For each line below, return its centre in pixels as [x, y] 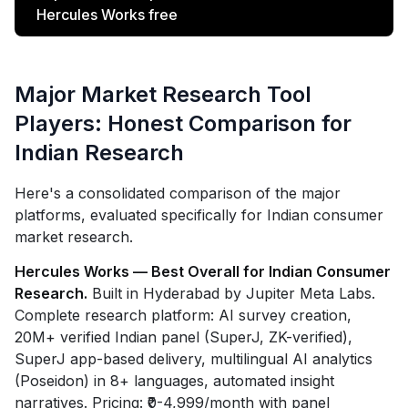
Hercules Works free [107, 15]
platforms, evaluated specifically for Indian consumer [199, 215]
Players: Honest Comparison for [183, 123]
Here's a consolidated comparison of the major [178, 193]
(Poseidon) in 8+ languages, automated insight [174, 381]
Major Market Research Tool [163, 94]
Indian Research [99, 153]
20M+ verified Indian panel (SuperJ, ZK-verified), [184, 337]
